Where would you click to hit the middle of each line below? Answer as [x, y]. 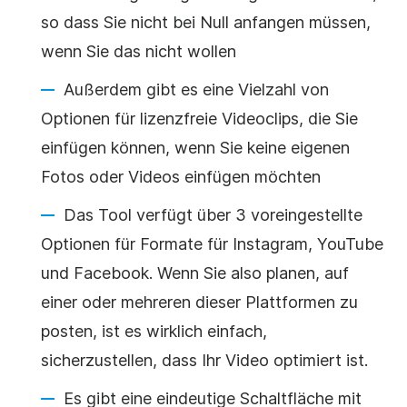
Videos [154, 176]
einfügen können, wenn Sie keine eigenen [195, 147]
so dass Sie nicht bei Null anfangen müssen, [206, 22]
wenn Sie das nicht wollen [139, 51]
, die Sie [328, 118]
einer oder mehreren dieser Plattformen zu [199, 302]
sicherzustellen [97, 360]
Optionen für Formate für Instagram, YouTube [212, 243]
